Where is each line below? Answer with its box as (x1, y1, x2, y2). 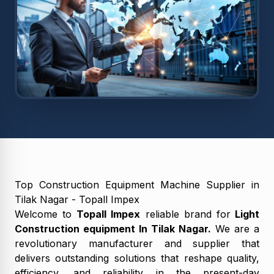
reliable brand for (140, 207, 231, 220)
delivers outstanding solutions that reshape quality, (15, 251, 259, 264)
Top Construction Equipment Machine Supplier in (15, 178, 259, 191)
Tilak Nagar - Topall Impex (15, 193, 143, 206)
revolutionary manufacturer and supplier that (15, 237, 259, 250)
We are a (211, 222, 259, 235)
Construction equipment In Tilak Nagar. (15, 222, 211, 235)
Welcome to (15, 207, 77, 220)
